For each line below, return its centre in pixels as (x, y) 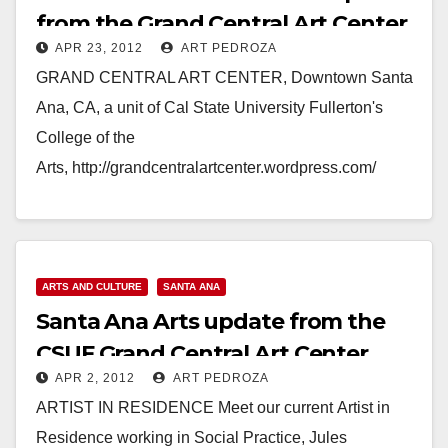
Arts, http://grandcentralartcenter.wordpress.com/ (206, 167)
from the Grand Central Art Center (221, 23)
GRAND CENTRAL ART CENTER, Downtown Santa (224, 77)
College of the (85, 137)
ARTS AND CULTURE (92, 286)
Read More (85, 273)
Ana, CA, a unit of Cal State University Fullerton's (209, 107)
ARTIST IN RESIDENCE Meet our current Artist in (213, 407)
